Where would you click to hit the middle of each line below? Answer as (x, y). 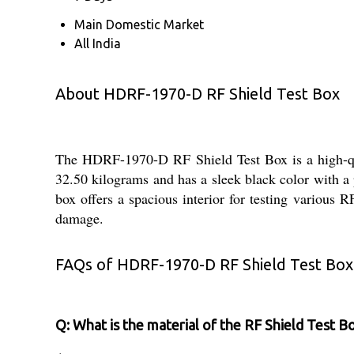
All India (98, 43)
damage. (79, 218)
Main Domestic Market (139, 24)
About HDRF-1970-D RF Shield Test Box (198, 93)
